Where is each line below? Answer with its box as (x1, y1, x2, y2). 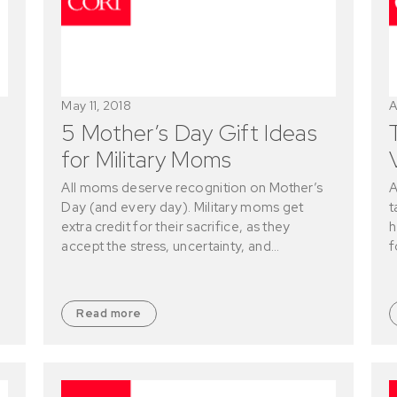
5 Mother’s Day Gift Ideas (61, 117, 317, 148)
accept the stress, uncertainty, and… (61, 237, 280, 255)
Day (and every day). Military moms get (61, 198, 304, 216)
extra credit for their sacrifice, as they (61, 217, 291, 236)
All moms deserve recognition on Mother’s (61, 178, 323, 197)
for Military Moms (61, 144, 232, 175)
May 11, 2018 (61, 97, 131, 113)
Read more (76, 305, 142, 321)
